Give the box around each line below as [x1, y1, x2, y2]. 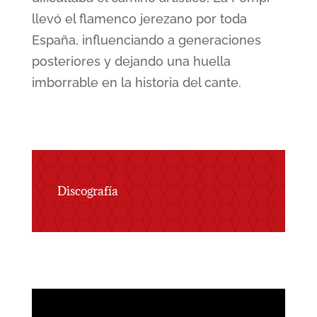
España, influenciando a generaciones [31, 33, 261, 48]
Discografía [57, 183, 118, 200]
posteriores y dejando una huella [31, 54, 231, 69]
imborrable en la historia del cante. [31, 75, 241, 91]
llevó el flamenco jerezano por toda [31, 11, 247, 27]
